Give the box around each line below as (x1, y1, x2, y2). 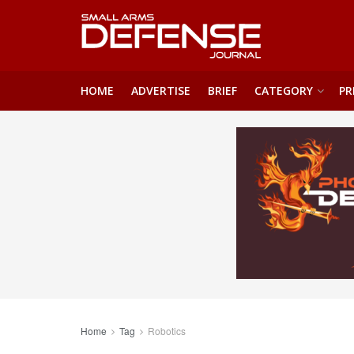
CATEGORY (254, 83, 313, 98)
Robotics (148, 324, 186, 337)
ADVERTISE (131, 83, 190, 98)
